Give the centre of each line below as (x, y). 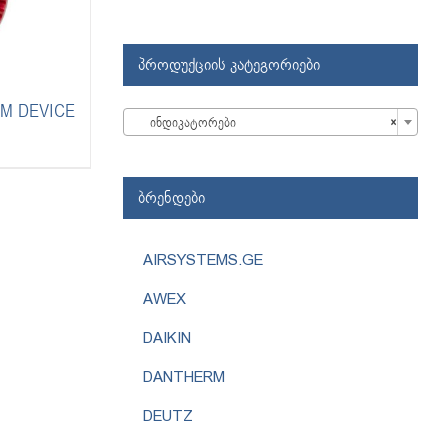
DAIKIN (166, 337)
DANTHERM (183, 376)
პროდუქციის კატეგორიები (228, 64)
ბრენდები (171, 197)
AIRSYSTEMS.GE (202, 259)
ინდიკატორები (183, 122)
